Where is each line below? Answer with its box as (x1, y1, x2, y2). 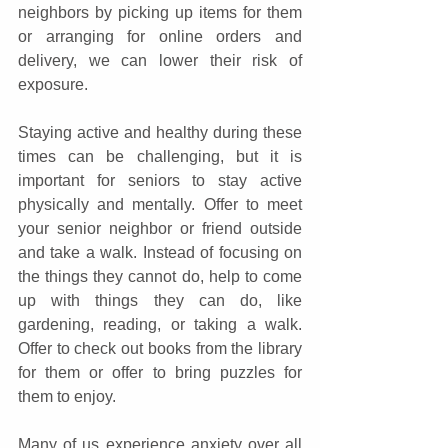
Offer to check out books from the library (18, 339, 302, 357)
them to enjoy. (18, 387, 116, 405)
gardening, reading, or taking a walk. (18, 315, 302, 333)
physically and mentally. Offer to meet (18, 195, 302, 213)
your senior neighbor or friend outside (18, 219, 302, 237)
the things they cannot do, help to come (18, 267, 302, 285)
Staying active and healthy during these (18, 123, 302, 141)
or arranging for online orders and (18, 27, 302, 45)
